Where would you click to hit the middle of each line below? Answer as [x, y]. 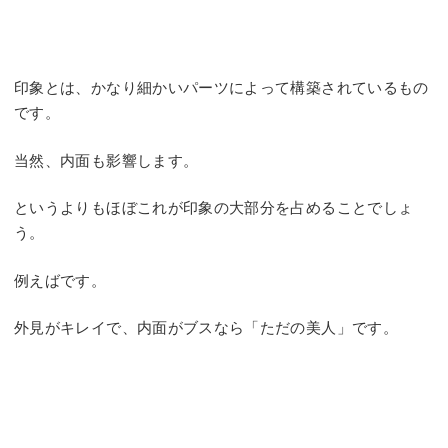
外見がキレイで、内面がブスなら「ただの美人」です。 [206, 328]
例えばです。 [60, 280]
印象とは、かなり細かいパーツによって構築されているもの [221, 88]
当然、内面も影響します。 [106, 160]
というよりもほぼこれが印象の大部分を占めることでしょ [214, 208]
